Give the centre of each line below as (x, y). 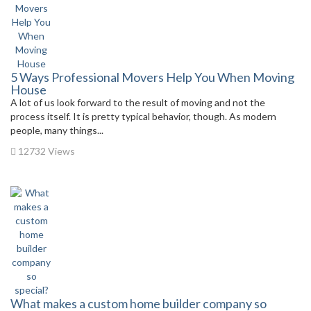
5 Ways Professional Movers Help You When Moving (152, 77)
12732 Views (45, 151)
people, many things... (57, 130)
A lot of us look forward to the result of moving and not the (138, 102)
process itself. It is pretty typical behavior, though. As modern (143, 116)
